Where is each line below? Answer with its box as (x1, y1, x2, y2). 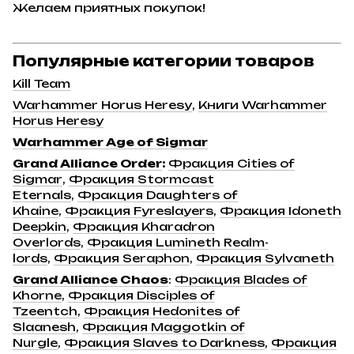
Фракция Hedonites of (84, 304, 240, 318)
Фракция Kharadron (73, 220, 215, 234)
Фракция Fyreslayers (65, 204, 213, 218)
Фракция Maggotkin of (82, 320, 245, 334)
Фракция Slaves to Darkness (64, 336, 265, 350)
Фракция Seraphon (54, 251, 190, 265)
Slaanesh (13, 320, 76, 334)
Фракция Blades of (175, 273, 307, 287)
